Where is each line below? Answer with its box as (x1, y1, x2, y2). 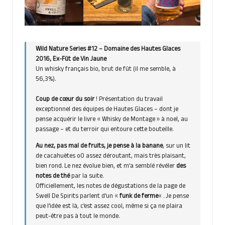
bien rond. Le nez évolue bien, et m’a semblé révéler (36, 161, 177, 173)
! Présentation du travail (96, 94, 163, 106)
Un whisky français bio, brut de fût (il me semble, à (36, 64, 176, 76)
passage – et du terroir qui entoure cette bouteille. (36, 125, 174, 136)
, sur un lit (163, 141, 191, 153)
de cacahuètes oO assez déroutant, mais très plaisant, (36, 151, 186, 163)
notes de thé (36, 171, 70, 183)
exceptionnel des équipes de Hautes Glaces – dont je (36, 104, 179, 116)
